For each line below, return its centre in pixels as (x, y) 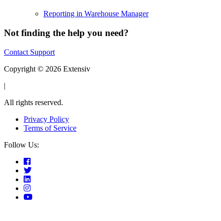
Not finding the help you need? (66, 33)
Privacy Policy (46, 119)
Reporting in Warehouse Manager (96, 14)
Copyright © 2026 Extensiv (47, 69)
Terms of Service (50, 128)
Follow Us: (21, 145)
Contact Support (29, 52)
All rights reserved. (34, 102)
